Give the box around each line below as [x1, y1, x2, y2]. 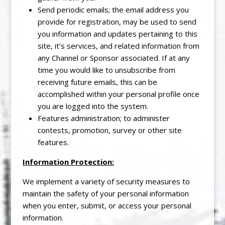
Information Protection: [22, 156, 114, 167]
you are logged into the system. [37, 100, 148, 111]
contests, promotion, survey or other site [37, 125, 182, 135]
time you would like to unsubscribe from [37, 64, 175, 75]
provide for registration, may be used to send [37, 16, 196, 27]
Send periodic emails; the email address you [37, 4, 189, 15]
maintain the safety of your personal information [22, 188, 189, 198]
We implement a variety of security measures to [22, 176, 190, 186]
